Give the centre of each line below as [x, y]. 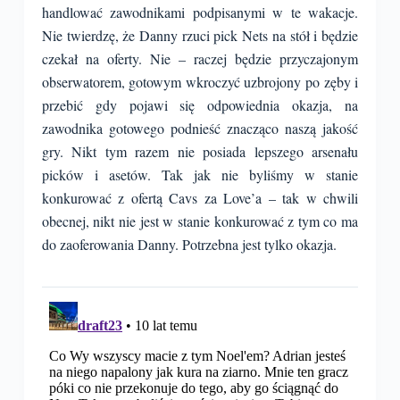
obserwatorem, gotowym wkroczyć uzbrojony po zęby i [200, 82]
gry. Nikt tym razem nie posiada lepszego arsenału [200, 151]
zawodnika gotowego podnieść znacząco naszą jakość [200, 128]
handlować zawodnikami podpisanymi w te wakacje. [200, 12]
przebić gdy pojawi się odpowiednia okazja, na [200, 105]
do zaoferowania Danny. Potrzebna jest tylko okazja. [189, 244]
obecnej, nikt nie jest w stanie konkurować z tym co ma [200, 221]
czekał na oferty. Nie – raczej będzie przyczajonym [200, 58]
